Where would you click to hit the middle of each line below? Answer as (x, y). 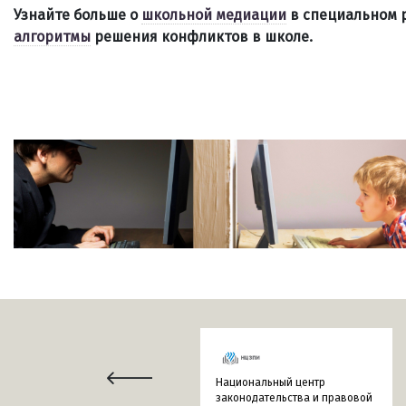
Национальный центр (271, 383)
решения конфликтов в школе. (202, 37)
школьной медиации (214, 15)
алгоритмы (52, 37)
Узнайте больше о (77, 15)
